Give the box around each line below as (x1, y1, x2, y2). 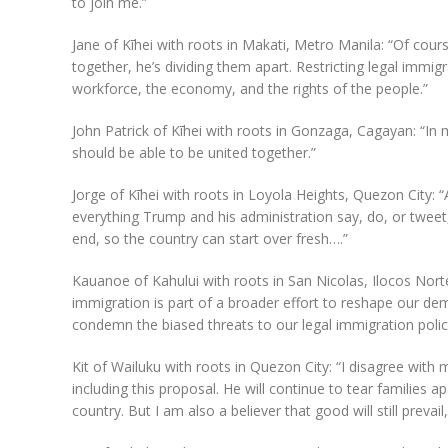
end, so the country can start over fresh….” (72, 229, 348, 249)
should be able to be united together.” (72, 143, 316, 163)
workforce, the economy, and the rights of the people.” (72, 79, 428, 99)
